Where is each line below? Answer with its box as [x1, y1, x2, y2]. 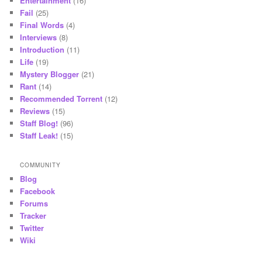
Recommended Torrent [20, 93, 103, 105]
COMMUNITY [20, 160, 61, 169]
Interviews [20, 32, 57, 43]
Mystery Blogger [20, 68, 80, 80]
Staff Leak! [20, 130, 58, 142]
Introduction [20, 44, 65, 56]
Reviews [20, 105, 50, 117]
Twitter [20, 222, 44, 233]
